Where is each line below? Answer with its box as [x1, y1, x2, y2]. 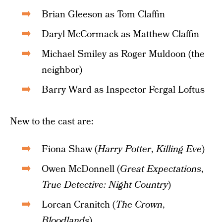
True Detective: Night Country [42, 178, 168, 192]
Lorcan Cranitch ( [42, 198, 115, 212]
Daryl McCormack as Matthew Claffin [42, 28, 199, 41]
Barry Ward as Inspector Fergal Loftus [42, 83, 205, 97]
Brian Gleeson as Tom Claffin [42, 8, 165, 21]
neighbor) [42, 63, 82, 77]
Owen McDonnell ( [42, 163, 120, 176]
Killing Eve [156, 143, 202, 156]
